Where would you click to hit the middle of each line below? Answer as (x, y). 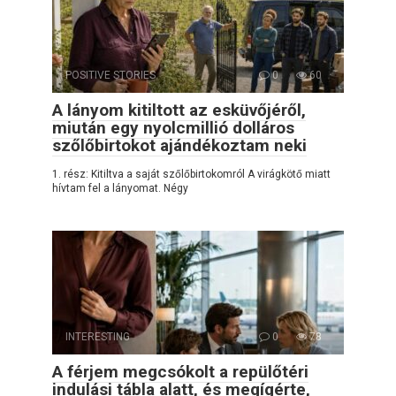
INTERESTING (98, 336)
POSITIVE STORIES (110, 75)
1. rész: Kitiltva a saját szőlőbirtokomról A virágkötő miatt (191, 174)
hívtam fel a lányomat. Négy (120, 188)
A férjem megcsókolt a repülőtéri (180, 371)
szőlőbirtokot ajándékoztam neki (179, 145)
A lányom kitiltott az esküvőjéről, (179, 110)
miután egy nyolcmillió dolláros (173, 127)
